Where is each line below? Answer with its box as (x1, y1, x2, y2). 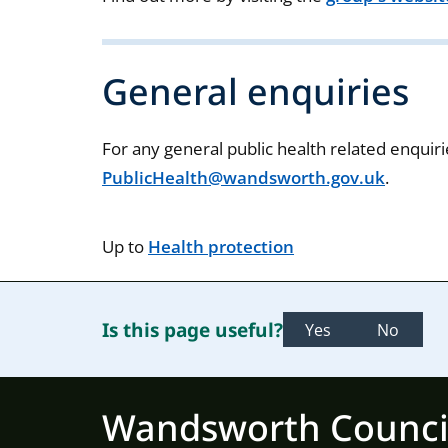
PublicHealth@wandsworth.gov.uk (102, 165, 386, 189)
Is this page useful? (102, 316, 284, 343)
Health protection (148, 234, 295, 258)
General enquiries (102, 67, 419, 117)
